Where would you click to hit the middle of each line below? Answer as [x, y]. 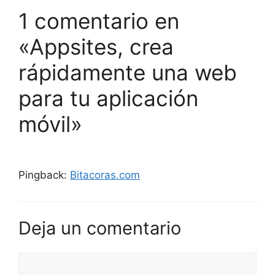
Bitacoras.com [105, 175]
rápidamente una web [128, 72]
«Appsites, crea [96, 47]
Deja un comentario [100, 228]
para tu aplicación [108, 98]
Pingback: [44, 175]
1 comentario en [99, 21]
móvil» [50, 124]
